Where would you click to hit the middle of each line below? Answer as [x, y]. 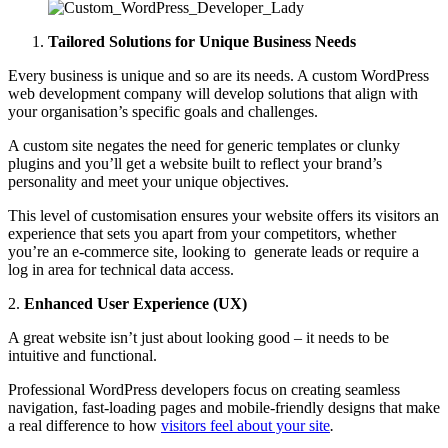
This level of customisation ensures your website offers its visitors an [223, 215]
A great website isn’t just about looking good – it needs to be [198, 337]
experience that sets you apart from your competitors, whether [202, 233]
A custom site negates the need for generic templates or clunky [204, 145]
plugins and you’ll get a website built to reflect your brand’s [195, 163]
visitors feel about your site [245, 425]
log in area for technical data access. [121, 269]
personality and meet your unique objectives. [148, 181]
